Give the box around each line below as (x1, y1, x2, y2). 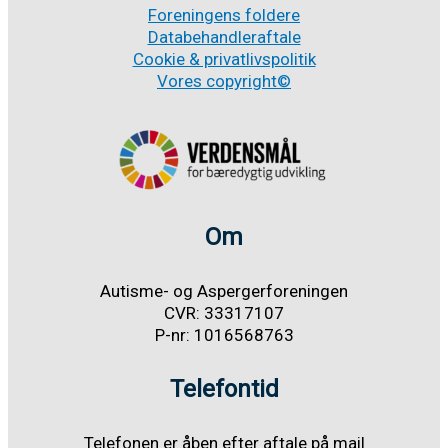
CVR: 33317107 (164, 302, 284, 323)
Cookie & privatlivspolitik (132, 48, 316, 69)
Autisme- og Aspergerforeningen (100, 280, 348, 301)
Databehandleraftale (147, 26, 301, 47)
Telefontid (169, 374, 279, 403)
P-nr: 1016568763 (154, 324, 294, 345)
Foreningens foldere (148, 4, 300, 25)
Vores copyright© (157, 70, 291, 91)
